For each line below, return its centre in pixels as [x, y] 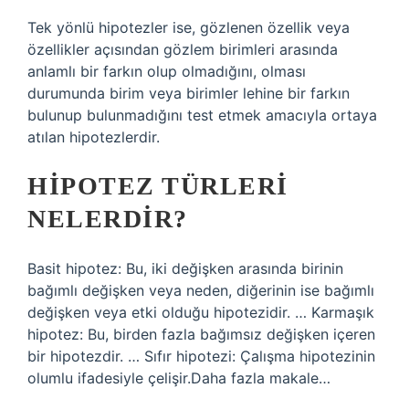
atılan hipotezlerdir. [94, 137]
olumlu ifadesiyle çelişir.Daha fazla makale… [179, 378]
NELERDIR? [108, 219]
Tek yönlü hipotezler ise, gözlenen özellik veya [189, 27]
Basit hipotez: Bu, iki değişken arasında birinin [185, 268]
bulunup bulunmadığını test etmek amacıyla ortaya [202, 115]
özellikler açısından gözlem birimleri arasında [183, 49]
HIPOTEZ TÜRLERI [158, 186]
